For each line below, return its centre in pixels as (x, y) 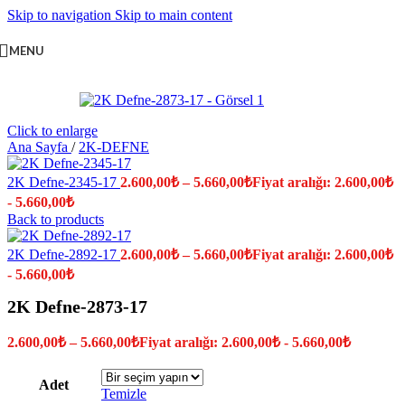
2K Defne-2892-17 (64, 254)
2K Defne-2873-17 (77, 307)
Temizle (124, 394)
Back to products (56, 219)
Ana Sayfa (39, 147)
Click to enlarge (52, 131)
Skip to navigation (61, 15)
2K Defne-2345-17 (64, 182)
